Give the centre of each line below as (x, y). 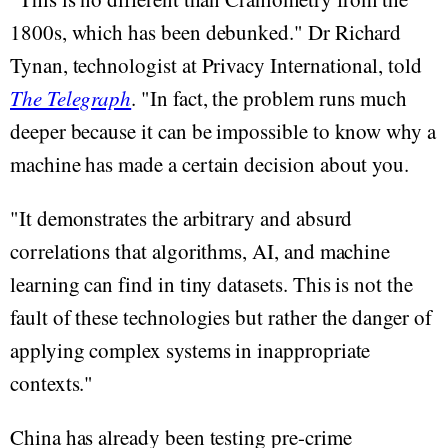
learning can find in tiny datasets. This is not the (211, 284)
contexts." (52, 383)
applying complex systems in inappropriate (190, 350)
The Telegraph (71, 98)
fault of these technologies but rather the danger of (221, 317)
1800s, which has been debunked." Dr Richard (206, 32)
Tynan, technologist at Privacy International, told (216, 65)
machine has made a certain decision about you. (210, 164)
